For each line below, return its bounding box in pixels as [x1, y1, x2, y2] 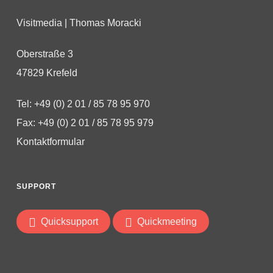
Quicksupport [40, 216, 98, 227]
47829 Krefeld [16, 68, 77, 79]
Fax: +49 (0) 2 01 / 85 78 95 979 [16, 118, 154, 129]
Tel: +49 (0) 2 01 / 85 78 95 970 [16, 99, 150, 110]
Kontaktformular [16, 136, 85, 147]
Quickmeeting [136, 216, 197, 227]
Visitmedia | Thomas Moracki [16, 18, 141, 29]
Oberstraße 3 [16, 49, 73, 60]
